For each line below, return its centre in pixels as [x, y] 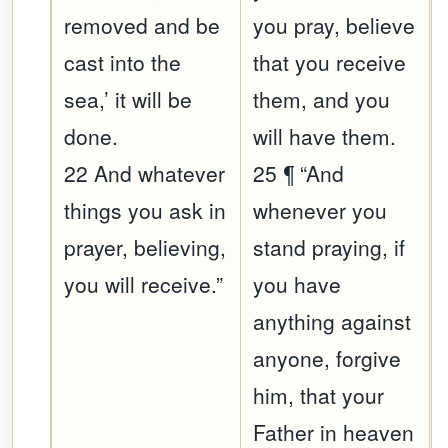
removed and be [142, 25]
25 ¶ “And [299, 173]
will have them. [325, 136]
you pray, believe [334, 25]
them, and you [322, 99]
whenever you [320, 210]
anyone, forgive [327, 358]
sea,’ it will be [128, 99]
